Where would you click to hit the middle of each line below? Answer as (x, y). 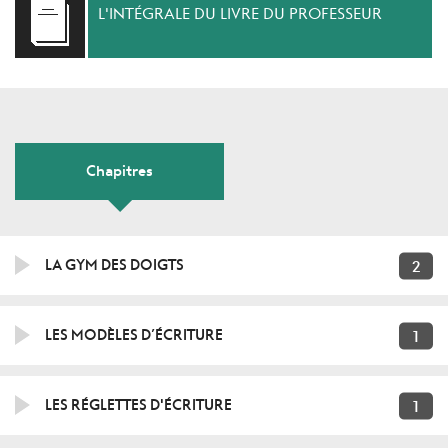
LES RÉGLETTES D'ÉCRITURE (138, 404)
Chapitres (119, 170)
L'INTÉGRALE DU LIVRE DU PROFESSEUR (240, 13)
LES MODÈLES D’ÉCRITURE (134, 334)
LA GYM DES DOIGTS (114, 264)
